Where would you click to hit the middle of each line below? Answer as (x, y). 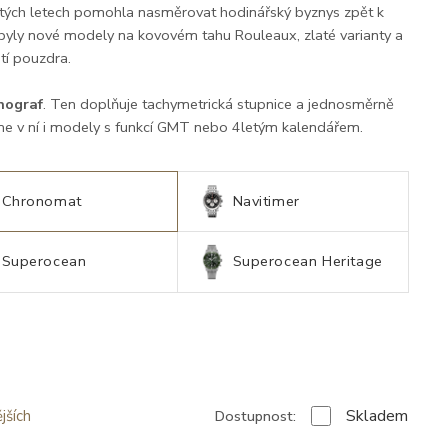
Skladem (377, 416)
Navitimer (266, 200)
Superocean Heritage (307, 261)
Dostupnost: (255, 415)
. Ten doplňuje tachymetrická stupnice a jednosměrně (218, 104)
